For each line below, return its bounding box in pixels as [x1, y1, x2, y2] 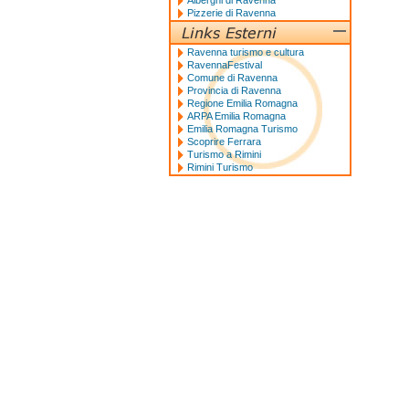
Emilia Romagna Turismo [186, 123, 298, 134]
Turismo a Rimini [186, 149, 261, 160]
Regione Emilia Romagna [186, 98, 298, 109]
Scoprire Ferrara [186, 136, 261, 147]
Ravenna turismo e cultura [186, 47, 304, 58]
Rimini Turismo [186, 162, 253, 173]
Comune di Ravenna [186, 72, 278, 83]
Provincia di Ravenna [186, 85, 281, 96]
